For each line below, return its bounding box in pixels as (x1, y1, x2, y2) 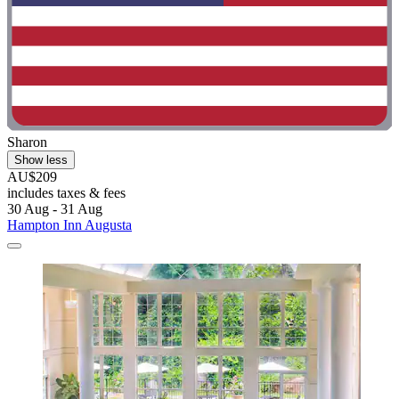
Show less (14, 153, 68, 167)
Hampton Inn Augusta (7, 217, 132, 233)
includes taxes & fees (7, 185, 126, 201)
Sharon (7, 134, 47, 151)
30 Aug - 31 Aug (7, 201, 102, 217)
